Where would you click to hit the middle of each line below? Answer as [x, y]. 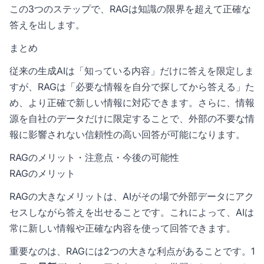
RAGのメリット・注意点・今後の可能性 [94, 158]
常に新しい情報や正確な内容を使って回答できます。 [123, 228]
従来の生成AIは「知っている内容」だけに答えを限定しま [132, 71]
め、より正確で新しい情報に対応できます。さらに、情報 [132, 103]
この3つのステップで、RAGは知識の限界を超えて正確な [130, 9]
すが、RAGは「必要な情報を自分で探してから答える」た [132, 87]
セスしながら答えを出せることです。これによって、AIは [132, 212]
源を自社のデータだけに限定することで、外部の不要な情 [132, 119]
